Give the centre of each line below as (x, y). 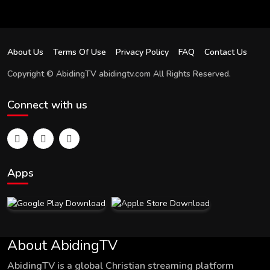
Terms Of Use (80, 52)
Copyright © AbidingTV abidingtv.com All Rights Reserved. (119, 74)
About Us (25, 52)
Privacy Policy (142, 52)
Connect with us (47, 105)
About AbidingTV (62, 245)
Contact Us (226, 52)
